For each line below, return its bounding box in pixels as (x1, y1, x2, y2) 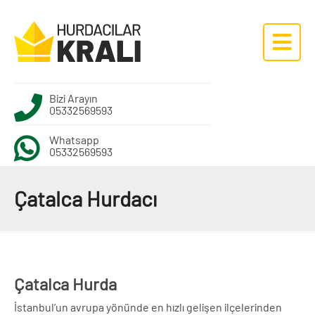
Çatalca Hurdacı (14, 185, 157, 211)
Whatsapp (49, 132, 99, 146)
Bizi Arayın (49, 91, 98, 105)
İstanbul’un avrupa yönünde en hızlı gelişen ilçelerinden (14, 300, 282, 314)
